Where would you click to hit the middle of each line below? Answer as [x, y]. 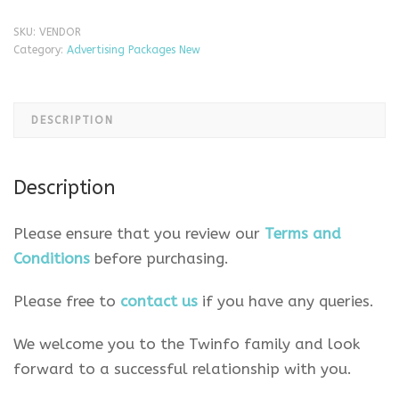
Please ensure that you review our [139, 233]
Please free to [67, 301]
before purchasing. [159, 258]
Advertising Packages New [134, 50]
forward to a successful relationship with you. [183, 369]
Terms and [303, 233]
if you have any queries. [288, 301]
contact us [159, 301]
